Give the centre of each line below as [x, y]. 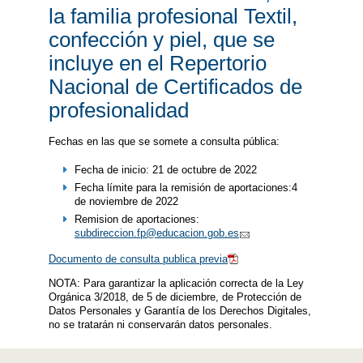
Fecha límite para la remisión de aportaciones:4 [186, 187]
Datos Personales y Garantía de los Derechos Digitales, [180, 311]
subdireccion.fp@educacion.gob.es [156, 233]
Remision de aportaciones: [137, 219]
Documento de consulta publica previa [138, 259]
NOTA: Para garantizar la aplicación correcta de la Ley [176, 283]
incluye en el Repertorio [158, 63]
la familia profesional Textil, [173, 16]
